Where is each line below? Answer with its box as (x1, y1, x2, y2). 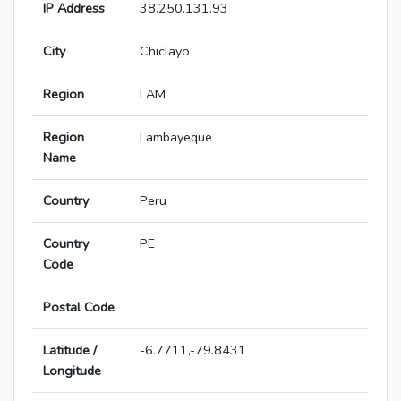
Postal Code (43, 298, 115, 317)
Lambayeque (140, 128, 212, 147)
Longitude (43, 362, 101, 380)
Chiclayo (140, 42, 190, 61)
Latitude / (43, 341, 97, 360)
